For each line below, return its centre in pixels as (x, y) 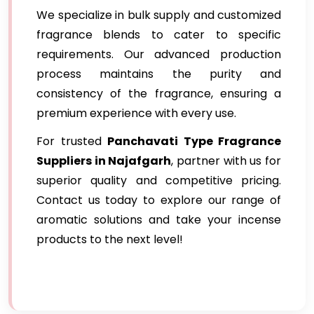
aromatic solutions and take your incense (159, 220)
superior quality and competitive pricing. (159, 180)
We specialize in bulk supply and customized (159, 15)
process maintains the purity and (159, 74)
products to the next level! (110, 239)
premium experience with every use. (136, 113)
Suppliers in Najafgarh (104, 161)
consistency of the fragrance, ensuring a (159, 94)
